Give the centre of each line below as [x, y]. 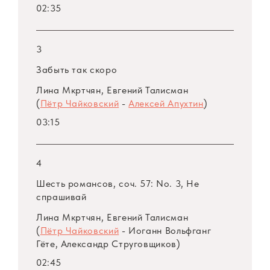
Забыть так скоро [77, 70]
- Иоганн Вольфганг [165, 231]
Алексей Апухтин [166, 104]
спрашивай [61, 197]
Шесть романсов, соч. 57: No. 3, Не [118, 184]
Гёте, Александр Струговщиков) [108, 244]
